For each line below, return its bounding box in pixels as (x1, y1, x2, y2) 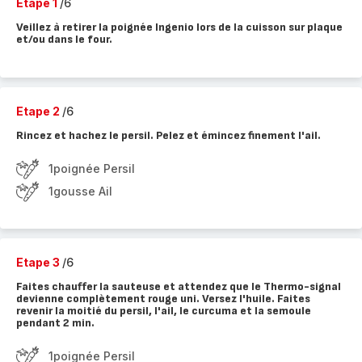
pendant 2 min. (16, 316, 95, 330)
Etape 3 (16, 255, 62, 269)
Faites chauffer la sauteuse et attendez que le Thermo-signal (16, 280, 341, 293)
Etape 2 (16, 104, 62, 118)
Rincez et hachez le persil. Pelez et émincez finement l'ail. (16, 128, 321, 142)
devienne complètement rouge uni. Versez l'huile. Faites (16, 292, 310, 305)
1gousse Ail (48, 184, 112, 198)
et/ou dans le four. (16, 32, 112, 46)
